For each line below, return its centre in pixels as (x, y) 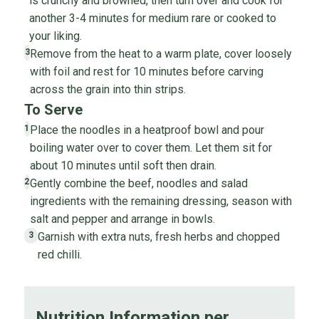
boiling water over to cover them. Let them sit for (151, 147)
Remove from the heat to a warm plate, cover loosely (161, 53)
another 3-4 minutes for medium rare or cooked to (152, 18)
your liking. (55, 36)
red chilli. (60, 254)
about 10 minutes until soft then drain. (124, 165)
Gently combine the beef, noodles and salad (139, 183)
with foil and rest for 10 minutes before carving (147, 71)
